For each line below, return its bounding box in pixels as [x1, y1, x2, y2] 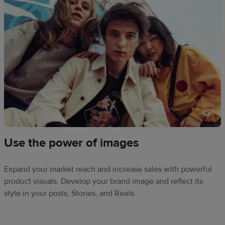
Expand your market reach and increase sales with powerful [4, 164, 212, 174]
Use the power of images [4, 135, 139, 151]
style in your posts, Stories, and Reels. [4, 188, 136, 198]
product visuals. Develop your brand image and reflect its [4, 176, 203, 186]
